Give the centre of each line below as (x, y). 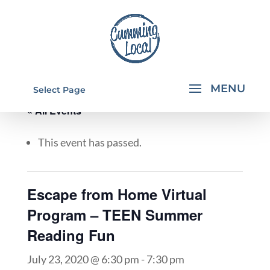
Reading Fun (71, 235)
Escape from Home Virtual (117, 194)
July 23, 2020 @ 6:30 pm (83, 259)
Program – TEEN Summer (115, 215)
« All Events (54, 111)
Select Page (59, 90)
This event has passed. (89, 142)
